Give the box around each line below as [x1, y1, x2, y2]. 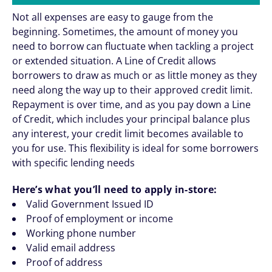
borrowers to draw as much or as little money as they [12, 69, 257, 82]
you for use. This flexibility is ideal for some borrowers [12, 141, 259, 155]
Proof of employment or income [26, 212, 173, 225]
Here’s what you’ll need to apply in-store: [12, 183, 217, 196]
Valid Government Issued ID [26, 197, 154, 211]
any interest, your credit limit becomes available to [12, 127, 243, 140]
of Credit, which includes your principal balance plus [12, 112, 250, 126]
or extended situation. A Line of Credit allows [12, 54, 216, 67]
